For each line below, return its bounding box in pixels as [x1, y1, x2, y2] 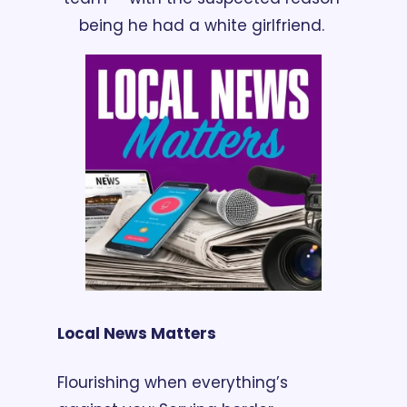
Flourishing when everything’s [57, 372, 288, 394]
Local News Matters [57, 323, 216, 345]
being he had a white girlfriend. [78, 14, 329, 36]
